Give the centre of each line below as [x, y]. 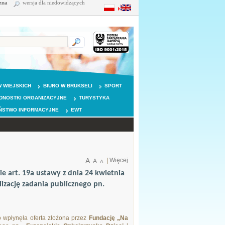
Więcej [119, 160]
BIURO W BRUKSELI [68, 86]
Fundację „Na [108, 218]
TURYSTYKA [94, 98]
